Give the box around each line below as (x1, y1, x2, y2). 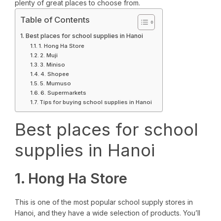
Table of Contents (20, 15, 90, 25)
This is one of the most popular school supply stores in (15, 198, 193, 207)
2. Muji (40, 52, 58, 59)
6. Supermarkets (40, 89, 87, 97)
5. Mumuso (40, 80, 72, 87)
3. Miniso (40, 61, 66, 69)
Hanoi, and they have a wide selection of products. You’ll (15, 209, 200, 218)
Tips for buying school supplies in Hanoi (39, 99, 152, 106)
